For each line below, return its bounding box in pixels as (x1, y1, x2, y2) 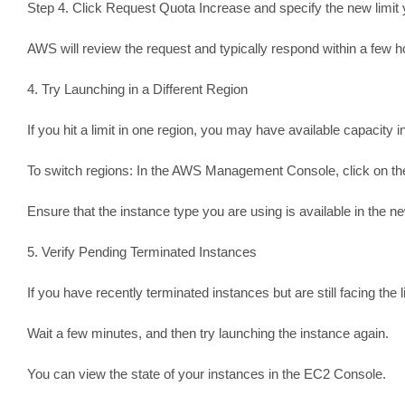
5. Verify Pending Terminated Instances (26, 243, 257, 259)
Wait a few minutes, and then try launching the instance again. (26, 325, 389, 341)
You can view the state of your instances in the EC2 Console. (26, 365, 386, 381)
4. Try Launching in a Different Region (26, 80, 248, 97)
